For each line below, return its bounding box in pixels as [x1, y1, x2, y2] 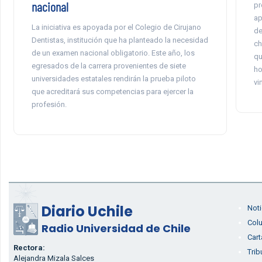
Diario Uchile [41, 202, 133, 221]
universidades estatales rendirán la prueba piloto [31, 74, 196, 83]
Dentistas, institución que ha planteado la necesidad [31, 36, 208, 44]
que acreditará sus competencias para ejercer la [31, 87, 194, 96]
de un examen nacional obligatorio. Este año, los [31, 49, 195, 57]
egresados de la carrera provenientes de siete [31, 61, 186, 70]
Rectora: [13, 243, 45, 252]
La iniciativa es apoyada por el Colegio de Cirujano [31, 23, 201, 32]
